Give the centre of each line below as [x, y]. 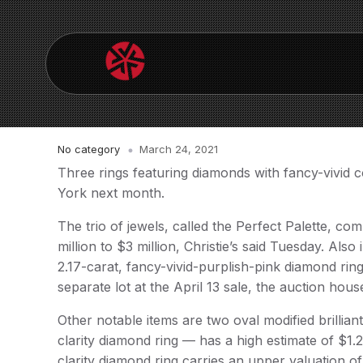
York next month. [111, 193]
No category [89, 149]
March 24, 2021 [179, 149]
